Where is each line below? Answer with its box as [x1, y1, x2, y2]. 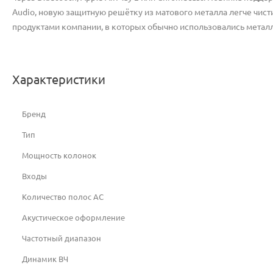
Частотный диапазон [22, 234, 101, 243]
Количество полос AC [22, 193, 104, 201]
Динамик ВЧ [22, 255, 68, 263]
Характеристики [12, 73, 105, 87]
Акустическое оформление [22, 213, 125, 222]
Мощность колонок [22, 151, 96, 160]
